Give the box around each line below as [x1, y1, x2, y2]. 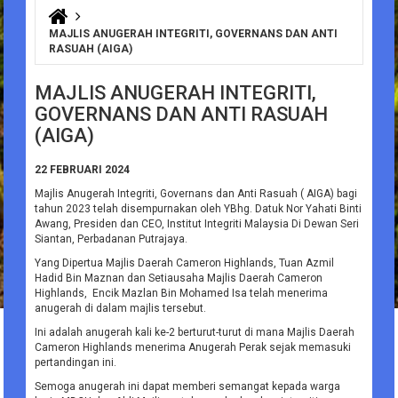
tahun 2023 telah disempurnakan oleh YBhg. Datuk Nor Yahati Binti [35, 203, 362, 216]
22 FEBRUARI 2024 [35, 163, 131, 177]
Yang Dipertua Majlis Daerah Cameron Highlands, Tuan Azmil [35, 257, 335, 270]
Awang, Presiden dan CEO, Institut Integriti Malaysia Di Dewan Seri [35, 218, 360, 231]
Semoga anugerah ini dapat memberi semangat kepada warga [35, 380, 341, 394]
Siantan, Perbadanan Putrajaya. [35, 233, 188, 246]
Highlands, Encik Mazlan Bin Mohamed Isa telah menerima [35, 287, 329, 300]
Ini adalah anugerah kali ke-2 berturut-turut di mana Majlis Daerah [35, 326, 355, 339]
